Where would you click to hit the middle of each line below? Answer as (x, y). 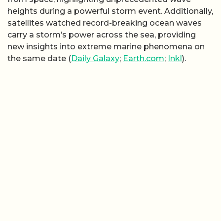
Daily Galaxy (95, 58)
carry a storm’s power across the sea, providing (102, 35)
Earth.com (144, 58)
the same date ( (39, 58)
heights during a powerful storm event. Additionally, (110, 11)
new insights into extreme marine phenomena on (106, 47)
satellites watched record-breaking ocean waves (105, 23)
